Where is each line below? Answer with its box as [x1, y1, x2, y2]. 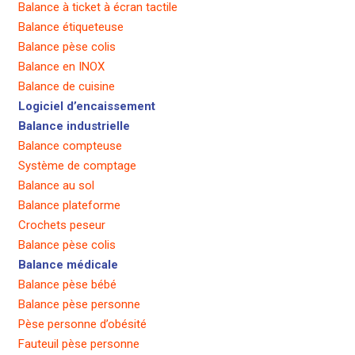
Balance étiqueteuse [17, 20, 124, 35]
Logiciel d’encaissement [17, 99, 155, 114]
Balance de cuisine [17, 79, 115, 94]
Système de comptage [17, 158, 136, 174]
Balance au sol [17, 178, 94, 193]
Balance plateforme [17, 198, 120, 213]
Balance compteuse [17, 139, 122, 154]
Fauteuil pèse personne [17, 337, 139, 352]
